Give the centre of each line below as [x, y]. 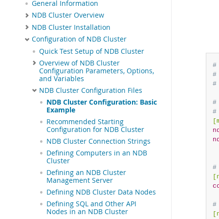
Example [61, 110]
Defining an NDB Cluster [86, 173]
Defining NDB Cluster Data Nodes [101, 192]
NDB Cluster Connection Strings [99, 142]
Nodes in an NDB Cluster [87, 212]
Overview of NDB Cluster [79, 63]
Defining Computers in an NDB [97, 153]
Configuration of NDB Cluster [79, 39]
